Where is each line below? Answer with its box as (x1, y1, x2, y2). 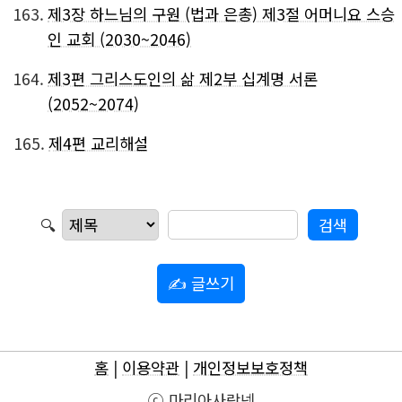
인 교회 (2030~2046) (48, 28, 191, 50)
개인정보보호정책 (193, 356, 308, 380)
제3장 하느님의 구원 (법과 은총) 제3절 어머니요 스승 (48, 3, 395, 25)
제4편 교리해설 (48, 132, 148, 154)
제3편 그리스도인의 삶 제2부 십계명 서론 (48, 67, 318, 90)
